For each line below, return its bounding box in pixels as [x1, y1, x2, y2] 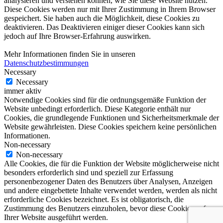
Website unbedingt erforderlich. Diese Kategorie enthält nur [4, 104, 191, 113]
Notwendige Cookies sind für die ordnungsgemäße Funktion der [4, 95, 206, 104]
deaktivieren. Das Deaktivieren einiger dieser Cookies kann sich [4, 22, 205, 31]
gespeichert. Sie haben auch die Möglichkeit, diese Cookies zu [4, 13, 200, 22]
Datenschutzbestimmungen [4, 58, 89, 67]
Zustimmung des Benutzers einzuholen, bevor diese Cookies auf [4, 204, 206, 213]
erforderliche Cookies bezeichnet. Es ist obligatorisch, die [4, 195, 184, 204]
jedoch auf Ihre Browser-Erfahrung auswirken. [4, 31, 151, 40]
